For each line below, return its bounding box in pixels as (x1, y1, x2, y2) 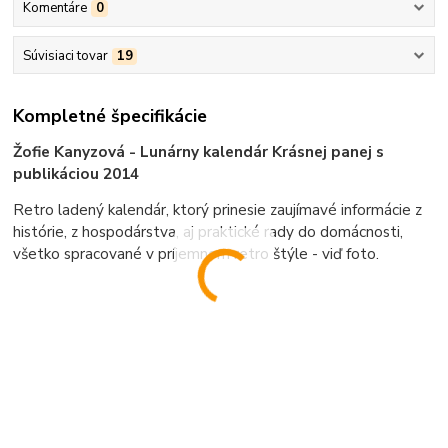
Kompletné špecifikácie (13, 103, 208, 128)
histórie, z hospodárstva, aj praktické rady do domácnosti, (13, 221, 404, 243)
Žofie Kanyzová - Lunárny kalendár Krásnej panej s (13, 141, 385, 163)
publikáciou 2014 (13, 163, 140, 185)
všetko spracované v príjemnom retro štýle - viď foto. (13, 243, 380, 265)
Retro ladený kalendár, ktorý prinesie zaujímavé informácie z (13, 199, 423, 221)
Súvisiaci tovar (22, 46, 108, 65)
